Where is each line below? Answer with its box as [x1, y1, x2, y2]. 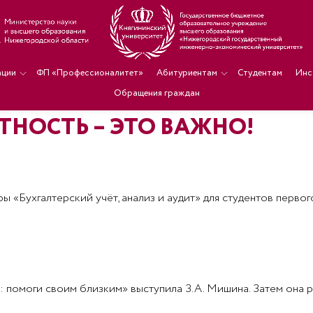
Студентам [237, 66, 282, 80]
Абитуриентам [156, 66, 217, 80]
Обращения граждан [113, 87, 200, 100]
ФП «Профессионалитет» [36, 66, 143, 80]
